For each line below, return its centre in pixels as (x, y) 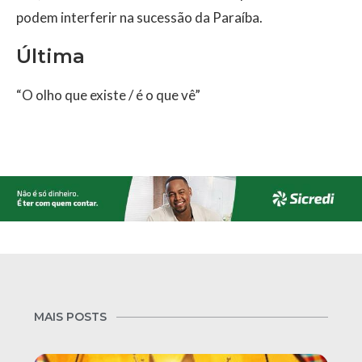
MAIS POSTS (70, 316)
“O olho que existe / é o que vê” (108, 95)
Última (51, 57)
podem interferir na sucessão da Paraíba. (139, 18)
